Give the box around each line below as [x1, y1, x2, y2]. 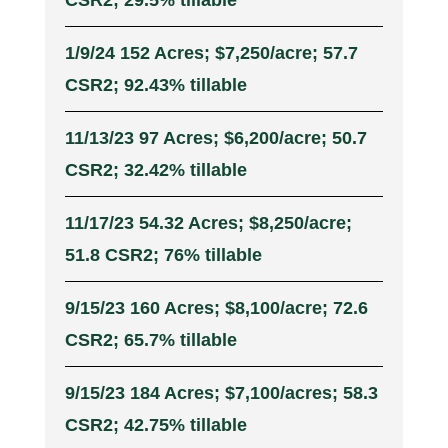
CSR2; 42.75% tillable [64, 415, 247, 436]
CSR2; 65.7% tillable [64, 330, 237, 351]
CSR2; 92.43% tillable [64, 75, 247, 96]
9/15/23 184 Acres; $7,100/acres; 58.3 [64, 383, 378, 404]
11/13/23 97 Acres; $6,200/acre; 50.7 [64, 128, 367, 149]
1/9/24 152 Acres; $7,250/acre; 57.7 [64, 43, 358, 64]
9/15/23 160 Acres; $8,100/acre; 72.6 [64, 298, 368, 319]
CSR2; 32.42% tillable [64, 160, 247, 181]
